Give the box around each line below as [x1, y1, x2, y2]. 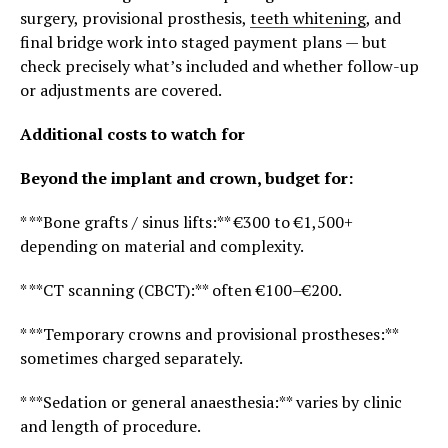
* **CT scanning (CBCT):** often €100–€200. [20, 279, 342, 301]
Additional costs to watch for [20, 123, 245, 145]
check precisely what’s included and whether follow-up [20, 55, 419, 77]
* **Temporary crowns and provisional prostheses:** [20, 323, 398, 345]
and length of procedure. [20, 415, 201, 437]
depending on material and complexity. [20, 235, 304, 257]
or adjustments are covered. [20, 79, 222, 101]
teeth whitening [250, 7, 366, 29]
